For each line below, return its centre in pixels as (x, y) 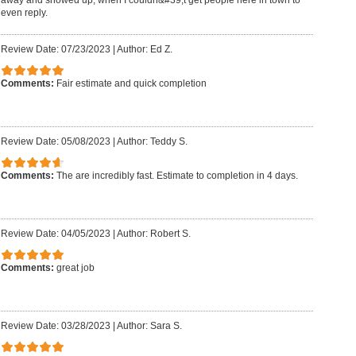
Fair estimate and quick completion (131, 83)
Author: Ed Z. (144, 50)
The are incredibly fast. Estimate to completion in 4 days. (177, 175)
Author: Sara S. (149, 326)
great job (75, 267)
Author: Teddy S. (152, 142)
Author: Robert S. (153, 234)
